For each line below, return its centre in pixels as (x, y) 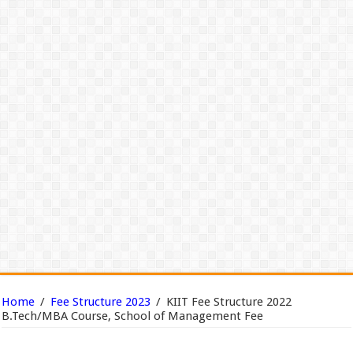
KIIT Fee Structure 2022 (229, 302)
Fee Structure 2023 (101, 302)
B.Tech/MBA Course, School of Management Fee (133, 316)
